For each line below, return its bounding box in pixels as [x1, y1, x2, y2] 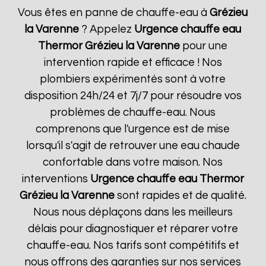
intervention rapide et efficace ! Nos [43, 57, 222, 68]
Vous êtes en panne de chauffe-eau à [18, 7, 210, 18]
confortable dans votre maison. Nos [43, 157, 223, 168]
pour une [180, 40, 228, 52]
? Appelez [79, 24, 135, 35]
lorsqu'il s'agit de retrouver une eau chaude [26, 140, 240, 151]
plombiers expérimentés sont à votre [40, 74, 226, 85]
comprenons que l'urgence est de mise [36, 123, 230, 135]
